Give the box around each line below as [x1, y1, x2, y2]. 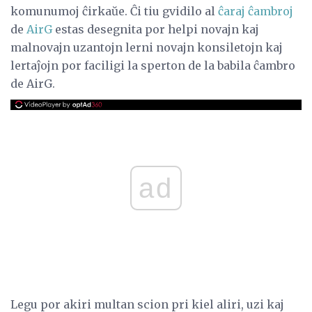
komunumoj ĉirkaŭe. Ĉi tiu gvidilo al [10, 3, 218, 18]
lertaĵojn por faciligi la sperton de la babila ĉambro [10, 58, 295, 72]
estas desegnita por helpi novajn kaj [52, 22, 259, 36]
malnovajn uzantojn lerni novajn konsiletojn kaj [10, 40, 283, 54]
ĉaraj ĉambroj [218, 3, 293, 18]
